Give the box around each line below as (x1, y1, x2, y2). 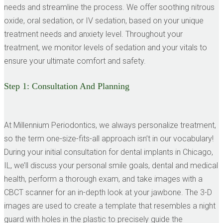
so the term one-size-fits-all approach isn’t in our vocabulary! (4, 133, 214, 143)
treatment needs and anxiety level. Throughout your (4, 29, 183, 39)
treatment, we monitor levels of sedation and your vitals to (4, 43, 207, 53)
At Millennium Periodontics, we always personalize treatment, (4, 120, 216, 130)
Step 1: (4, 81, 32, 91)
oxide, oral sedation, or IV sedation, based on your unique (4, 16, 204, 26)
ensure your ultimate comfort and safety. (4, 56, 146, 66)
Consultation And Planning (32, 81, 129, 91)
